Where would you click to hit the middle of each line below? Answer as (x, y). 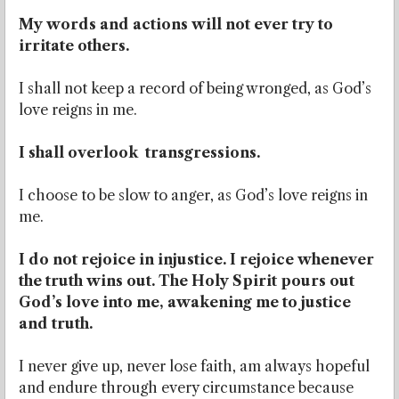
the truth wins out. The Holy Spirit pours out (187, 281)
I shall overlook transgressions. (139, 153)
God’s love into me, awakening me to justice (185, 302)
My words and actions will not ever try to (176, 24)
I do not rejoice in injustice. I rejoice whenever (196, 260)
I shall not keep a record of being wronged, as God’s (195, 89)
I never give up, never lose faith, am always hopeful (194, 366)
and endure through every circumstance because (186, 388)
